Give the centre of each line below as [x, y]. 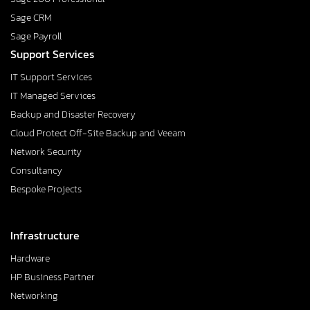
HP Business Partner [53, 277]
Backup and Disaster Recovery [73, 114]
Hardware [30, 258]
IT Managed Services [53, 95]
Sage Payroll [36, 36]
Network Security [46, 152]
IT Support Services [51, 77]
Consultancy [36, 170]
